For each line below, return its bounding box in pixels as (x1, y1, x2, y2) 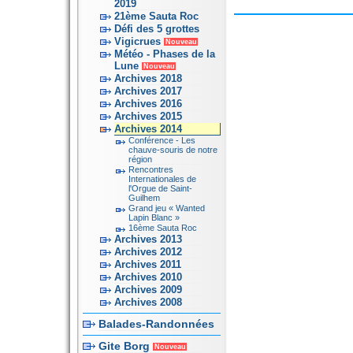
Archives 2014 (113, 123, 182, 135)
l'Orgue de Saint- (128, 184, 192, 193)
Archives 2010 (113, 271, 182, 283)
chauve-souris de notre (128, 145, 217, 154)
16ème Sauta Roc (128, 223, 197, 232)
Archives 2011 (113, 258, 181, 270)
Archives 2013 (113, 233, 182, 245)
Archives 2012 (113, 246, 182, 258)
